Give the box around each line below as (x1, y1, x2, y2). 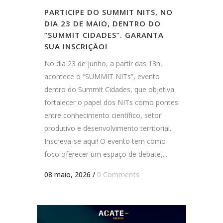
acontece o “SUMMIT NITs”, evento (44, 71, 160, 81)
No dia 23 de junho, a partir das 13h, (44, 58, 162, 68)
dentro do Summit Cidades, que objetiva (44, 84, 174, 94)
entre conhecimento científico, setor (44, 110, 161, 120)
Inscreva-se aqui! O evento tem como (44, 136, 166, 146)
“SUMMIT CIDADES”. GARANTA (44, 29, 164, 40)
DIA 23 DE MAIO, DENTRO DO (44, 18, 161, 28)
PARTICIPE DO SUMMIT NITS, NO (44, 6, 173, 17)
